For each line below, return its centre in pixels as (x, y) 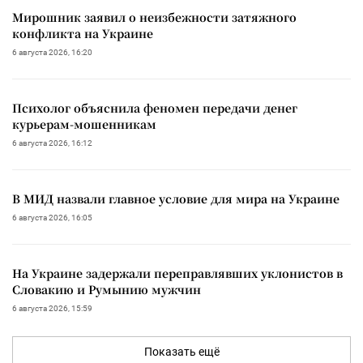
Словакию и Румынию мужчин (107, 289)
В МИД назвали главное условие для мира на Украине (176, 198)
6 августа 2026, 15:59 (52, 308)
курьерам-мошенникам (84, 124)
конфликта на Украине (83, 33)
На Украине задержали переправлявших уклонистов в (177, 273)
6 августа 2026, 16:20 (52, 52)
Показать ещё (181, 351)
